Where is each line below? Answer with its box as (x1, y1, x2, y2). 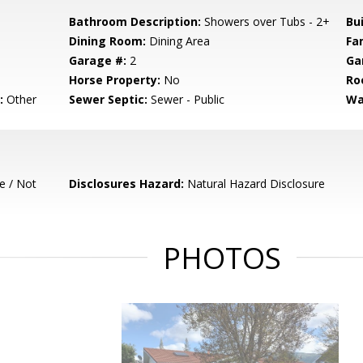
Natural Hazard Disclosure (184, 176, 326, 191)
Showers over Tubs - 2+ (201, 14, 331, 29)
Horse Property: (69, 72, 161, 88)
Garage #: (69, 53, 127, 68)
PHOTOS (163, 238, 281, 278)
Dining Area (146, 33, 211, 49)
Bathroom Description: (69, 14, 202, 29)
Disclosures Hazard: (69, 176, 185, 191)
